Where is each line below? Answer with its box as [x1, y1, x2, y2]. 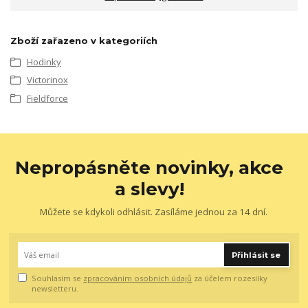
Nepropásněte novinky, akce [15, 156, 284, 179]
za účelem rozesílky [192, 273, 268, 284]
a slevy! [114, 177, 184, 200]
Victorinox [26, 74, 68, 87]
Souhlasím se [32, 273, 84, 284]
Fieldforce [26, 91, 68, 104]
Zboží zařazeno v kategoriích [10, 34, 157, 46]
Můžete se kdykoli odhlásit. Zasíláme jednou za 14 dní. [40, 205, 268, 218]
